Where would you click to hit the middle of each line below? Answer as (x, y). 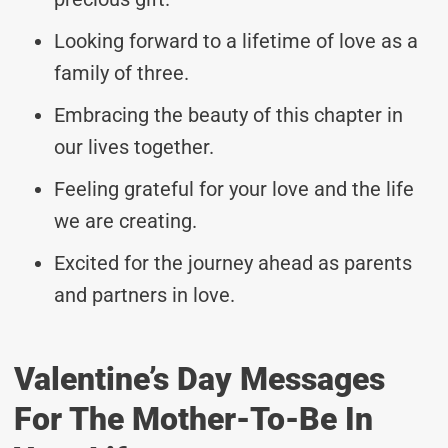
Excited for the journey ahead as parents (233, 262)
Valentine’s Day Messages (199, 378)
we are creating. (125, 220)
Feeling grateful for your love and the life (234, 188)
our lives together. (134, 146)
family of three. (121, 72)
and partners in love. (144, 294)
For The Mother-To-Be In (193, 418)
